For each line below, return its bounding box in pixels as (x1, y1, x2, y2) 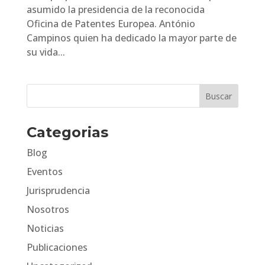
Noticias (26, 221, 64, 235)
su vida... (26, 45, 65, 59)
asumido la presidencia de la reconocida (26, 2, 205, 16)
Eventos (26, 164, 63, 178)
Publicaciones (26, 240, 88, 254)
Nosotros (26, 202, 69, 216)
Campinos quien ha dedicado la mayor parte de (26, 31, 237, 44)
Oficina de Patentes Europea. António (26, 17, 195, 30)
